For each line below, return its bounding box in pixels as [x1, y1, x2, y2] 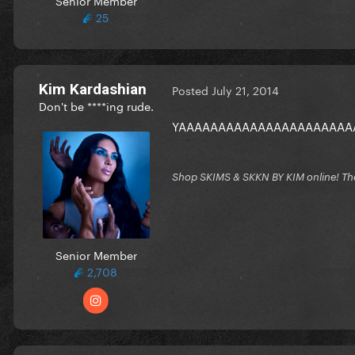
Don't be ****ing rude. [38, 96, 154, 114]
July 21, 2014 [212, 81, 279, 99]
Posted [172, 81, 212, 99]
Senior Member [55, 245, 137, 263]
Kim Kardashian [39, 79, 147, 98]
